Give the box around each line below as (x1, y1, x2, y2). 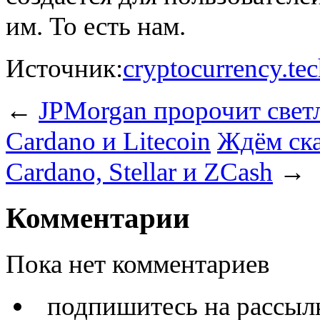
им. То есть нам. (6, 11, 186, 41)
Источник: (6, 53, 123, 83)
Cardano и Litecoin (6, 126, 211, 156)
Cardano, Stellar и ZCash (6, 156, 273, 186)
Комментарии (6, 201, 190, 234)
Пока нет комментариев (6, 249, 269, 279)
